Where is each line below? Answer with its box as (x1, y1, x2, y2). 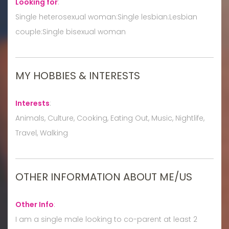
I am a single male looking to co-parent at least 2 (15, 214, 197, 224)
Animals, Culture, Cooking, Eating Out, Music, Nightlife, (15, 112, 204, 123)
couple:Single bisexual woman (15, 26, 126, 37)
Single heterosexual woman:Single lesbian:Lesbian (15, 11, 197, 22)
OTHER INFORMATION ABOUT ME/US (15, 169, 192, 184)
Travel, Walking (15, 127, 68, 138)
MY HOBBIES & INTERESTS (15, 68, 140, 83)
